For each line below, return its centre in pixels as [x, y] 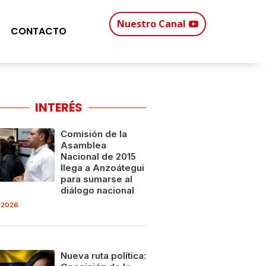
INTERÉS [58, 107]
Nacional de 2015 [98, 156]
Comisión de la [94, 134]
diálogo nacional [97, 190]
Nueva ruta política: [103, 256]
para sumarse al [96, 179]
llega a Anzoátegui [102, 168]
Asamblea [83, 145]
